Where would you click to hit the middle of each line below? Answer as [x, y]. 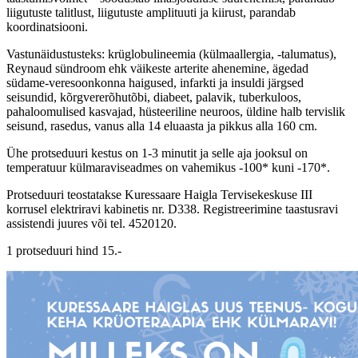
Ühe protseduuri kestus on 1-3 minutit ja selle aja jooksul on [157, 153]
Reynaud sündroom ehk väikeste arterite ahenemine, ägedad [157, 68]
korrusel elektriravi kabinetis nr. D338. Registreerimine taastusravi [172, 209]
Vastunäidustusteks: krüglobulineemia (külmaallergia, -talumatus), [171, 54]
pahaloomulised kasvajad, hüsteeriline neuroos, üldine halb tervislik [176, 111]
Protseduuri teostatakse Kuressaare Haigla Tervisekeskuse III [159, 194]
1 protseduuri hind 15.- [64, 250]
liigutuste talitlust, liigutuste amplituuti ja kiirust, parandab [151, 12]
